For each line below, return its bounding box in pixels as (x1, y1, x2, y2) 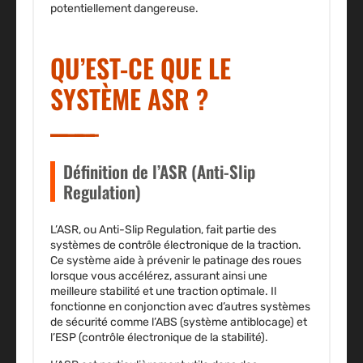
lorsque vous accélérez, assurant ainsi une (50, 269, 267, 284)
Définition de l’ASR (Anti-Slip (63, 159, 255, 185)
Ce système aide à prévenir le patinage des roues (50, 254, 301, 268)
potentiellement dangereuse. (50, 2, 199, 16)
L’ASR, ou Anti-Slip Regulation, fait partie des (50, 223, 276, 237)
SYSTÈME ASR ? (50, 79, 208, 118)
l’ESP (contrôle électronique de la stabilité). (50, 331, 268, 345)
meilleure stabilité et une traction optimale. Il (50, 284, 276, 299)
